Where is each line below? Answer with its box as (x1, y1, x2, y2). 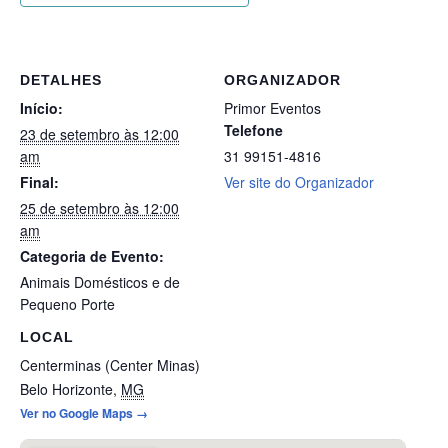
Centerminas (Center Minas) (20, 354, 200, 375)
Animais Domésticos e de (20, 272, 180, 293)
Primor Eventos (224, 98, 321, 119)
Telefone (224, 120, 283, 141)
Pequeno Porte (20, 294, 115, 315)
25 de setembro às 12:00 (20, 198, 179, 219)
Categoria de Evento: (20, 246, 164, 267)
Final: (20, 172, 59, 193)
